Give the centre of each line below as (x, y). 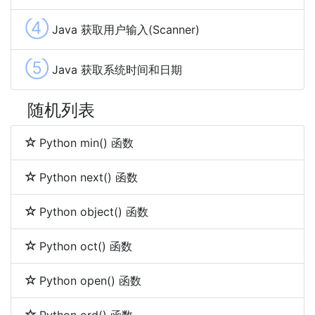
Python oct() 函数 (86, 246)
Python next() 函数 (89, 178)
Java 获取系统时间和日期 (117, 70)
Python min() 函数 (86, 143)
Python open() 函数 (90, 281)
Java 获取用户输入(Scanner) (126, 30)
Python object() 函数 (94, 212)
